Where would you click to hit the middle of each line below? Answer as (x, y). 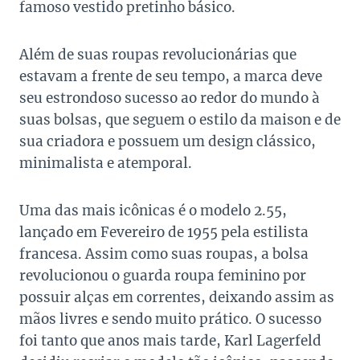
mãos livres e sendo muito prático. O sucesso (170, 319)
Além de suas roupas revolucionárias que (158, 55)
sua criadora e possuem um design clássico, (168, 142)
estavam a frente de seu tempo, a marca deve (171, 77)
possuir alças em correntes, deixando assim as (177, 298)
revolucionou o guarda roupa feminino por (163, 276)
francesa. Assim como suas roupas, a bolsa (164, 254)
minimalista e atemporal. (106, 164)
